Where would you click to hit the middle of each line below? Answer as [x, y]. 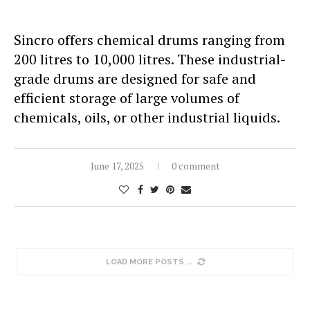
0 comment [195, 165]
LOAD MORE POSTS [145, 262]
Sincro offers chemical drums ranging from [149, 39]
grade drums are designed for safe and [135, 78]
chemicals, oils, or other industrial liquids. [147, 117]
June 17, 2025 [117, 165]
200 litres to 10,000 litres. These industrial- [150, 59]
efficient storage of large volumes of [127, 98]
